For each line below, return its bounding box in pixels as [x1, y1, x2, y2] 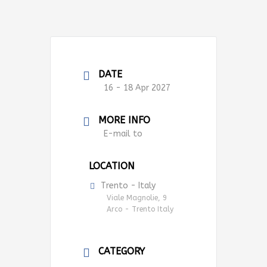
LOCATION [89, 160, 135, 172]
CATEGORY [98, 245, 145, 257]
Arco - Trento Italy [107, 204, 173, 213]
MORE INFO [98, 114, 150, 126]
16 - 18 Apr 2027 [104, 82, 170, 93]
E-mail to [104, 128, 142, 139]
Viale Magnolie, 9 [107, 193, 167, 202]
